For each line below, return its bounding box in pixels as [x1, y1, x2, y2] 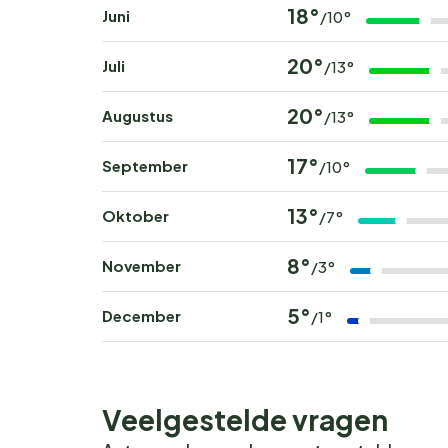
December [102, 306, 181, 326]
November [102, 256, 181, 276]
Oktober [102, 206, 169, 226]
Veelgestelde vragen [102, 402, 388, 438]
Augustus [102, 106, 173, 126]
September [102, 156, 188, 176]
